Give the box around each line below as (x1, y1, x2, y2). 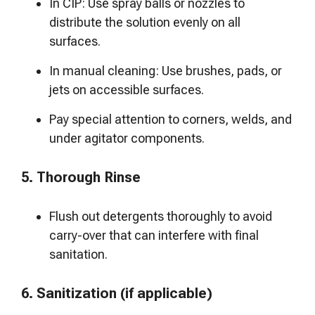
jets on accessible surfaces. (49, 82, 204, 97)
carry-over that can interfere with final (49, 228, 259, 243)
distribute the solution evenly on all (49, 15, 240, 30)
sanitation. (49, 247, 108, 262)
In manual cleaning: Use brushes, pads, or (49, 63, 282, 78)
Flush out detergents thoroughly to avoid (49, 209, 272, 224)
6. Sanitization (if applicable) (21, 285, 212, 302)
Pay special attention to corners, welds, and (49, 112, 292, 127)
